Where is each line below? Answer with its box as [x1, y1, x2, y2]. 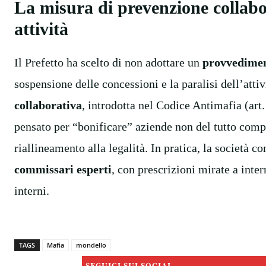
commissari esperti [14, 162, 112, 176]
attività [14, 18, 68, 39]
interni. [14, 183, 49, 197]
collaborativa [14, 98, 82, 112]
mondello [76, 240, 106, 249]
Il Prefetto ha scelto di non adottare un [14, 55, 202, 69]
